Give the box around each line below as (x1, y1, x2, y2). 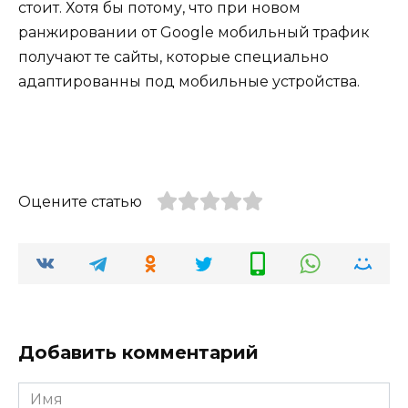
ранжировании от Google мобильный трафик (18, 23, 370, 41)
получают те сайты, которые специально (18, 47, 329, 66)
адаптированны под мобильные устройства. (18, 72, 360, 90)
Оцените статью (18, 192, 142, 210)
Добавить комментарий (18, 342, 259, 364)
